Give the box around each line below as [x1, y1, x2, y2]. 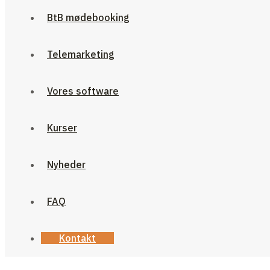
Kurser [47, 122, 77, 134]
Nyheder [47, 159, 86, 171]
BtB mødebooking [47, 11, 130, 24]
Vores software [47, 85, 119, 98]
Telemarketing [47, 48, 115, 61]
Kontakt [59, 232, 96, 245]
